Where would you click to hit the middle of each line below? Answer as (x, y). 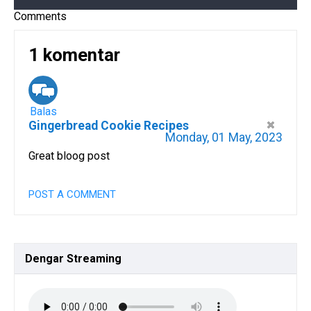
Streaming (93, 259)
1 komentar (74, 54)
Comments (40, 16)
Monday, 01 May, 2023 (224, 138)
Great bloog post (69, 156)
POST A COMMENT (72, 195)
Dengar (44, 259)
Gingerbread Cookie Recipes (109, 126)
